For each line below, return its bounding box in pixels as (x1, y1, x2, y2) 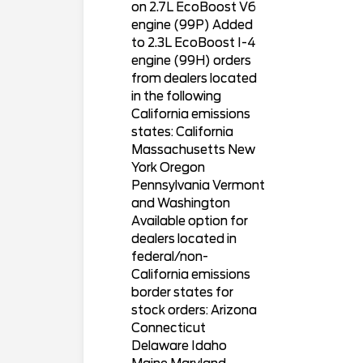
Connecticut (130, 321, 206, 336)
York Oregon (130, 160, 205, 176)
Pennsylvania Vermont (130, 178, 265, 194)
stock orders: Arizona (130, 303, 257, 318)
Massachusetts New (130, 143, 255, 158)
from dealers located (130, 71, 257, 87)
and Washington (130, 196, 230, 211)
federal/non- (130, 250, 208, 265)
